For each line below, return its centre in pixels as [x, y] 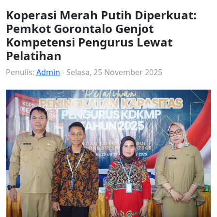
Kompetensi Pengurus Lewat [89, 42]
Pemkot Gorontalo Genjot [80, 29]
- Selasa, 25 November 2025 [111, 72]
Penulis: [21, 72]
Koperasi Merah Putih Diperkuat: [101, 15]
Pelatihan [34, 56]
